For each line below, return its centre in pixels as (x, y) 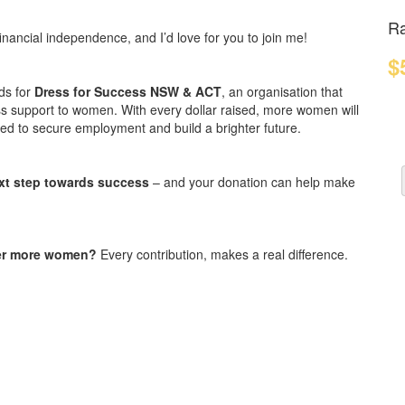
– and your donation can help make (252, 181)
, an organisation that (282, 91)
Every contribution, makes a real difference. (224, 254)
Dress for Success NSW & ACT (128, 91)
